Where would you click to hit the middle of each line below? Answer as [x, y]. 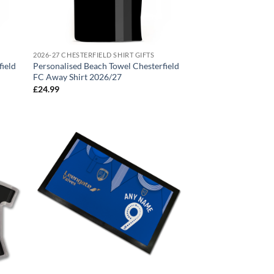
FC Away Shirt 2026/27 [78, 77]
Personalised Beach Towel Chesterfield [106, 66]
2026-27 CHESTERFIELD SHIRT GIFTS [94, 55]
